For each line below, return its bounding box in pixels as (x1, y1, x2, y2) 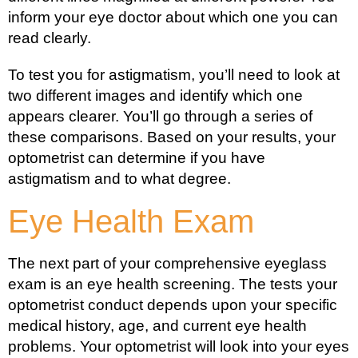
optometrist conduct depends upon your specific (8, 296, 337, 313)
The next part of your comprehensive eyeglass (8, 254, 327, 272)
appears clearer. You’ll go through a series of (8, 107, 312, 125)
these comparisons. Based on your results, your (8, 128, 336, 145)
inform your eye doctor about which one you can (8, 8, 338, 26)
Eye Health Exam (8, 203, 254, 239)
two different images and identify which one (8, 86, 303, 104)
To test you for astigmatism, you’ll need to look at (8, 66, 340, 83)
